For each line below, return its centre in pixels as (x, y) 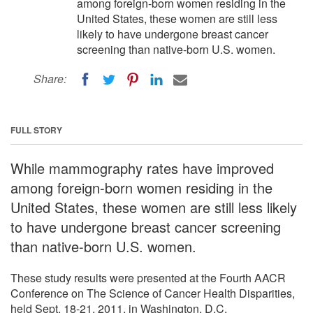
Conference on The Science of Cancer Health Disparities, (153, 293)
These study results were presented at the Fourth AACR (148, 277)
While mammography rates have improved (142, 168)
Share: (50, 79)
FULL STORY (36, 130)
